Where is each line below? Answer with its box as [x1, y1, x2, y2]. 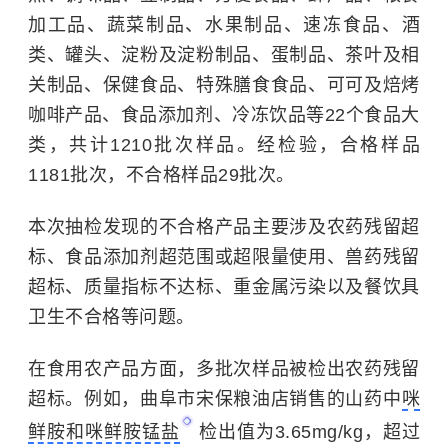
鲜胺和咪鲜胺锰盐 [28, 422, 180, 442]
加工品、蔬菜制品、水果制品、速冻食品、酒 [28, 15, 420, 35]
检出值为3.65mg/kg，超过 [198, 422, 420, 442]
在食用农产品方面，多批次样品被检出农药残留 [28, 359, 420, 379]
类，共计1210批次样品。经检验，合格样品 [28, 135, 420, 155]
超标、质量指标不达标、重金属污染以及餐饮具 [28, 277, 420, 297]
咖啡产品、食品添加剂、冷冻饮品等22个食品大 [28, 105, 420, 125]
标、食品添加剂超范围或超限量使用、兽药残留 [28, 247, 420, 267]
